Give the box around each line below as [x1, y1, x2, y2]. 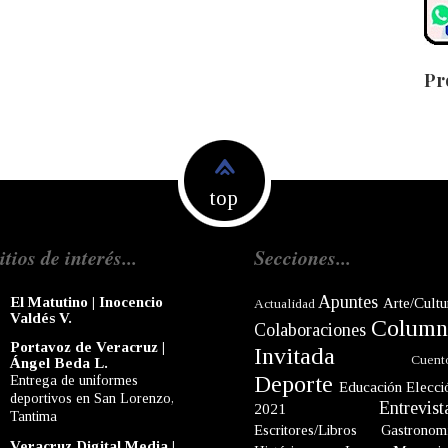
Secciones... [254, 242, 351, 271]
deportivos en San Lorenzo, [10, 389, 174, 406]
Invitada [254, 342, 335, 369]
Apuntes [318, 291, 378, 312]
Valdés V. [10, 309, 72, 326]
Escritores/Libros [254, 421, 357, 438]
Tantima [10, 407, 57, 424]
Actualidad [254, 295, 315, 311]
